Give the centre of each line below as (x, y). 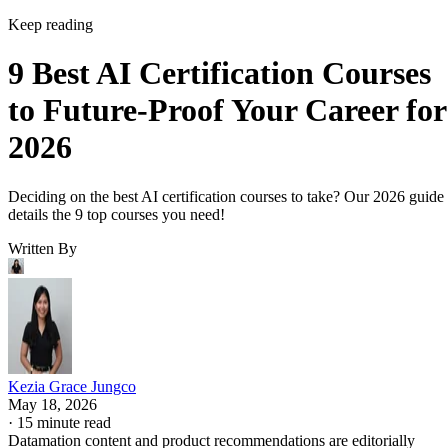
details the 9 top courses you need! (116, 214)
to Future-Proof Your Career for (227, 110)
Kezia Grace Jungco (72, 386)
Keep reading (50, 24)
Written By (42, 248)
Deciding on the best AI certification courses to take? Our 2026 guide (226, 196)
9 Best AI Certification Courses (219, 73)
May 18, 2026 (52, 404)
